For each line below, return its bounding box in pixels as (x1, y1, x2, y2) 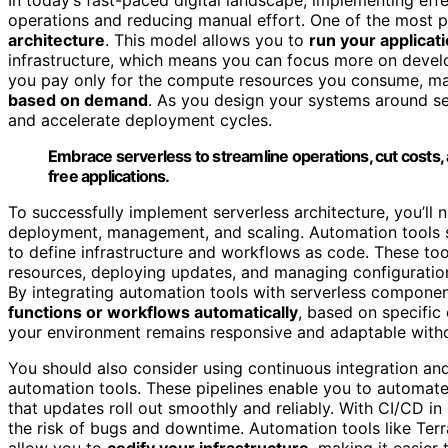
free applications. (48, 165, 170, 186)
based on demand (8, 89, 148, 110)
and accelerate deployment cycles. (8, 109, 272, 130)
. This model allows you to (105, 29, 309, 50)
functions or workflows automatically (8, 301, 298, 322)
